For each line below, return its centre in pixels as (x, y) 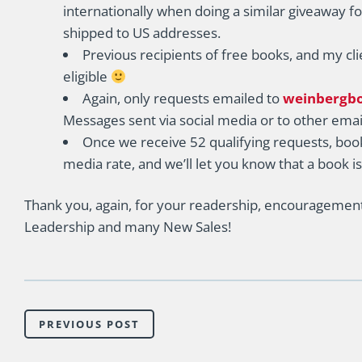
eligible (87, 76)
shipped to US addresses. (142, 33)
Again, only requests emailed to (183, 98)
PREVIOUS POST (89, 324)
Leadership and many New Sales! (128, 227)
